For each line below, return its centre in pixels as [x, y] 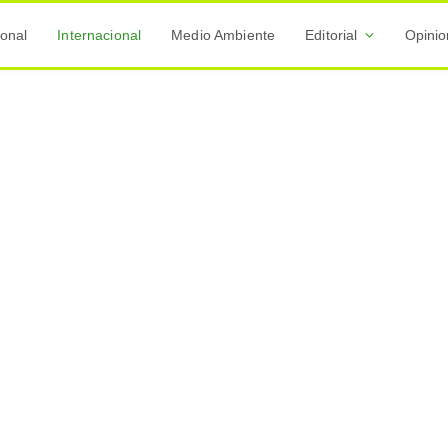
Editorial [331, 35]
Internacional [99, 35]
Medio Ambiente [223, 35]
